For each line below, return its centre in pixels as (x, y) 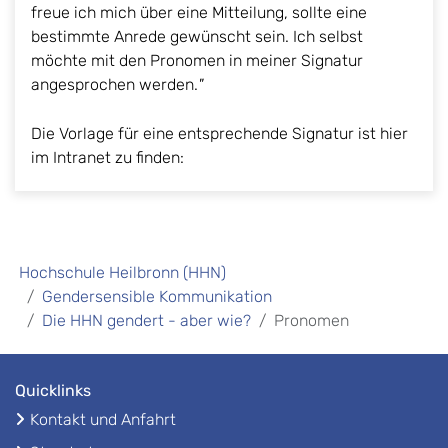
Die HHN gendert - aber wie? (146, 320)
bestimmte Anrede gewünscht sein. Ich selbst (197, 36)
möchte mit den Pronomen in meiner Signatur (197, 60)
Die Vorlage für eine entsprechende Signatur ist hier (219, 133)
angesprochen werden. (114, 84)
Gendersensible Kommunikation (157, 296)
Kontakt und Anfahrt (103, 419)
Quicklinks (53, 390)
